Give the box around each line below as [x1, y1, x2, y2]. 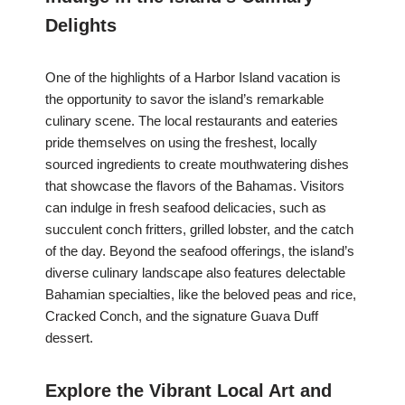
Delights [45, 15, 117, 36]
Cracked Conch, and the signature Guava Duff [45, 308, 318, 325]
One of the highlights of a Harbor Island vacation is [45, 70, 341, 86]
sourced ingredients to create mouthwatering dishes [45, 156, 349, 173]
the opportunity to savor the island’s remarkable [45, 91, 324, 108]
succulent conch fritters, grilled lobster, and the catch [45, 221, 353, 238]
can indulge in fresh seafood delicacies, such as [45, 200, 326, 216]
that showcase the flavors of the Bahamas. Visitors [45, 178, 344, 194]
